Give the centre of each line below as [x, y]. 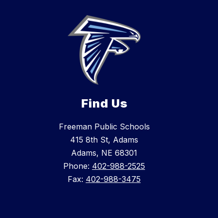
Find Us [104, 104]
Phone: [78, 166]
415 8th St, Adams [104, 140]
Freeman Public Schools [104, 127]
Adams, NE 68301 [104, 153]
